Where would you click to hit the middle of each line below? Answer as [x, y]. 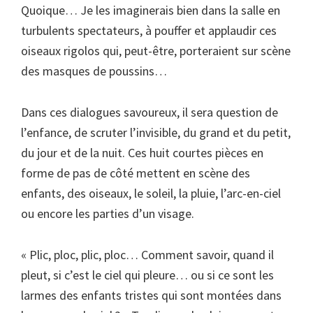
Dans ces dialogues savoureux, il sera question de [150, 112]
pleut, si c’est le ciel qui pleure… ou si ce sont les [147, 275]
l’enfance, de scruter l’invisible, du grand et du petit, [156, 132]
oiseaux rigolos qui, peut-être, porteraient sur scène [156, 51]
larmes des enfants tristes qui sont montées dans [151, 295]
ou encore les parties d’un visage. [108, 213]
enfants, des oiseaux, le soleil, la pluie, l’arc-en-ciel [151, 193]
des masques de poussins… [94, 71]
